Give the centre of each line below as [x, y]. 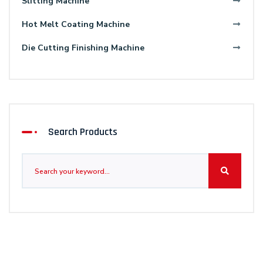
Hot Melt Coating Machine [76, 25]
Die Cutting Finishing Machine [83, 48]
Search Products [83, 132]
